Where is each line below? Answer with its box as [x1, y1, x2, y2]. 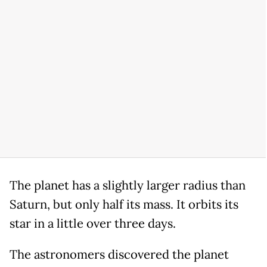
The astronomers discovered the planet [10, 246, 229, 262]
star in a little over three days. [10, 215, 176, 231]
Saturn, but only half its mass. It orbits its [10, 196, 238, 212]
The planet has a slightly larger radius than [10, 177, 246, 193]
